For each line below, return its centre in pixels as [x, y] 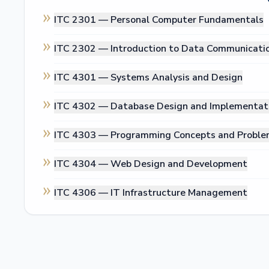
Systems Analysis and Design [177, 77]
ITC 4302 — [82, 106]
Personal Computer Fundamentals [187, 20]
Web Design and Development [179, 164]
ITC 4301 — [82, 77]
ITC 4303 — [82, 135]
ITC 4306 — [82, 193]
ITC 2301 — [82, 20]
